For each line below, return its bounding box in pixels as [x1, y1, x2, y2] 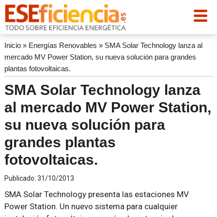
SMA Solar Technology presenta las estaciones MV [4, 189, 189, 199]
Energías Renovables [28, 41, 97, 49]
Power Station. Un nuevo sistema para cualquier [4, 201, 178, 211]
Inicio [4, 41, 21, 49]
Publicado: [4, 174, 37, 182]
